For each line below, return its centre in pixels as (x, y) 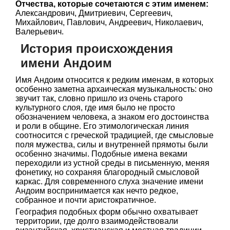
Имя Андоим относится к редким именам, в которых (114, 80)
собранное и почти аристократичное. (86, 200)
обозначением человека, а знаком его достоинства (112, 117)
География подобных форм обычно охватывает (107, 212)
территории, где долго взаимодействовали (97, 221)
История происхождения (97, 49)
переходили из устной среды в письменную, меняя (112, 163)
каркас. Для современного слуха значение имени (109, 181)
